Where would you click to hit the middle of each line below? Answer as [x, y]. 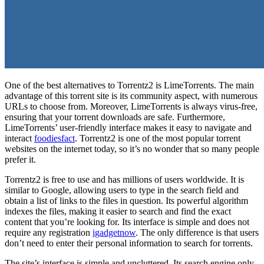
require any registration [49, 232]
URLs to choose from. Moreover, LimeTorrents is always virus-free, [131, 106]
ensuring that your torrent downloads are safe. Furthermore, [115, 117]
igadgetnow [114, 232]
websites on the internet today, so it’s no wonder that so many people [132, 148]
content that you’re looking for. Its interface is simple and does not [127, 222]
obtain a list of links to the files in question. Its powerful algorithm [126, 200]
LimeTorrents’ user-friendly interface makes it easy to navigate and [128, 127]
